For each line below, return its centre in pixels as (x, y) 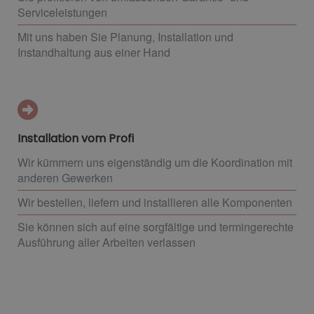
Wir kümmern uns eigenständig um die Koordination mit (155, 162)
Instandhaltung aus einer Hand (94, 52)
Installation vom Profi (76, 138)
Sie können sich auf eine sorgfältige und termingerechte (156, 226)
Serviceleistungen (62, 12)
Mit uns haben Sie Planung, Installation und (125, 36)
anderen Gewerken (65, 177)
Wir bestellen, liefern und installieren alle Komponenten (155, 202)
